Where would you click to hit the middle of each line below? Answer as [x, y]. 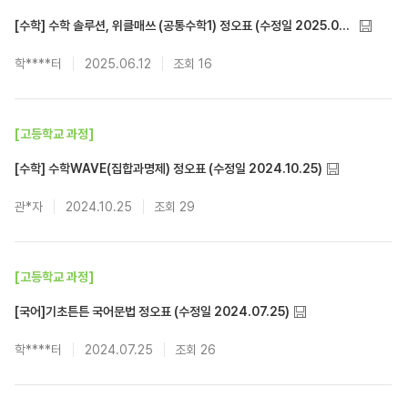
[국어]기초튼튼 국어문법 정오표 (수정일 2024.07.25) [152, 311]
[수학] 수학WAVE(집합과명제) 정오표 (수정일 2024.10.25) [168, 168]
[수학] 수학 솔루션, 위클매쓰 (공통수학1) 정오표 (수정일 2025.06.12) [344, 25]
